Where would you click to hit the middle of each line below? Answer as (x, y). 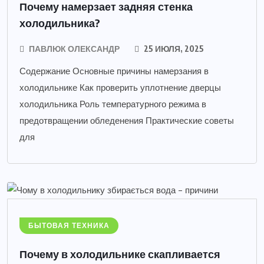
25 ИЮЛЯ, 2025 (173, 48)
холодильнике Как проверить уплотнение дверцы (120, 88)
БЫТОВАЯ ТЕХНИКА (69, 226)
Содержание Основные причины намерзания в (114, 71)
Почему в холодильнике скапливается (120, 254)
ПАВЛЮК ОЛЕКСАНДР (74, 48)
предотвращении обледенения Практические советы (127, 121)
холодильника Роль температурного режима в (113, 104)
